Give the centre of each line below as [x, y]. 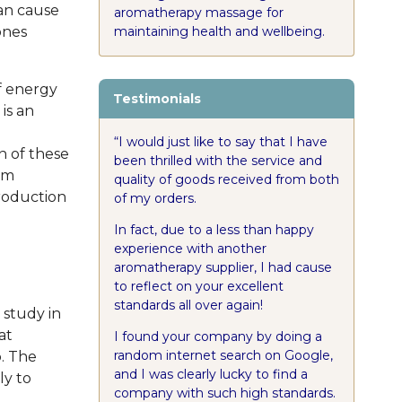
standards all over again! [188, 306]
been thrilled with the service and [218, 161]
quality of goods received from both [226, 180]
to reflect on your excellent [198, 287]
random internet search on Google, [223, 356]
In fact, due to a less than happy [214, 230]
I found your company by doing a [218, 337]
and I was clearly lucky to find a [210, 375]
